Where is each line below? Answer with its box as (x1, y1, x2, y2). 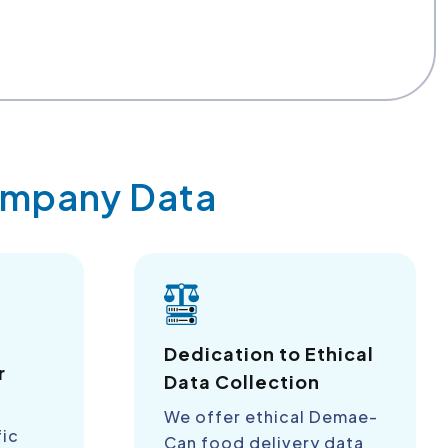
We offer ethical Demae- (163, 406, 378, 428)
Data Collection (163, 370, 320, 394)
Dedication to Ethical (163, 342, 374, 366)
